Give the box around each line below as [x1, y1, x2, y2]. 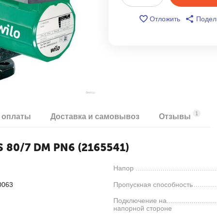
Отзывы [159, 112, 193, 121]
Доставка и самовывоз [50, 112, 139, 121]
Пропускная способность [113, 180, 193, 188]
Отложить [149, 15, 180, 23]
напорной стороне [113, 204, 172, 213]
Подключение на [113, 197, 167, 205]
